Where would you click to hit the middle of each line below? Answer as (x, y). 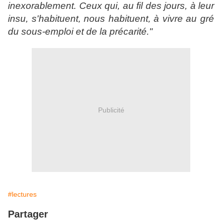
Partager (28, 214)
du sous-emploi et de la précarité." (80, 32)
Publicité (111, 110)
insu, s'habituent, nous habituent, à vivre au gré (111, 19)
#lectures (22, 194)
